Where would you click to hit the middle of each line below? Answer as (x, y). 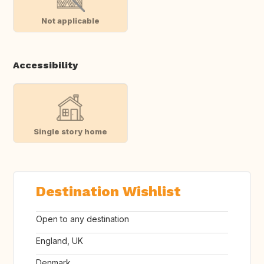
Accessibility (45, 65)
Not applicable (70, 20)
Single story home (70, 131)
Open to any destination (82, 219)
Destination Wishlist (108, 192)
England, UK (60, 241)
